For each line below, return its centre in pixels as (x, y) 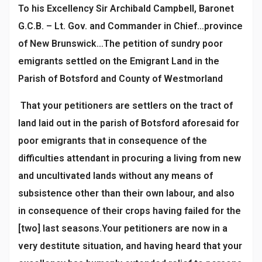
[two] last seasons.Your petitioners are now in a (123, 228)
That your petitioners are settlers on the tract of (125, 105)
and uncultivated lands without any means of (116, 175)
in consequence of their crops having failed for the (130, 211)
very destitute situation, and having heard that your (130, 246)
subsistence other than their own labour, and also (126, 193)
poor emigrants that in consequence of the (113, 140)
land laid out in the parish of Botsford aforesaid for (129, 123)
